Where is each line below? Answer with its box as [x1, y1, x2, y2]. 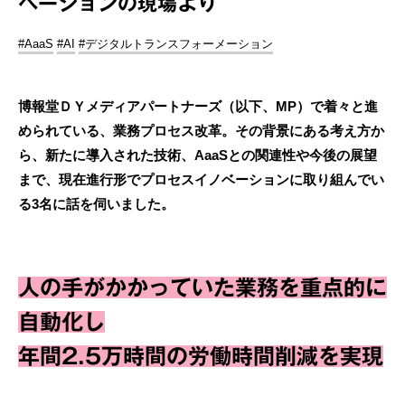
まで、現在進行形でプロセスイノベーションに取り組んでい [18, 171, 384, 187]
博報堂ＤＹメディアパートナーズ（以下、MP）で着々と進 [18, 98, 378, 114]
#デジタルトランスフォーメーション [79, 36, 273, 51]
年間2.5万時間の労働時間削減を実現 [18, 344, 383, 367]
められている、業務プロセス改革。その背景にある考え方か [18, 122, 384, 138]
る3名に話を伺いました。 [18, 195, 174, 212]
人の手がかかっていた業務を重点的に [18, 276, 387, 298]
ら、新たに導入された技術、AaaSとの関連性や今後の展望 [18, 146, 377, 163]
